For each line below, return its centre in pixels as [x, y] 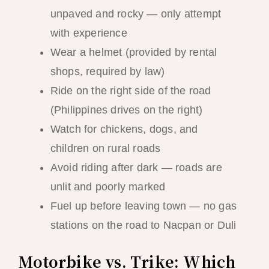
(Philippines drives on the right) [126, 110]
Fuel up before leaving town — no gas [143, 206]
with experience [89, 33]
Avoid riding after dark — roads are [136, 167]
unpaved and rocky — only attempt [136, 14]
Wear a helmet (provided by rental [134, 52]
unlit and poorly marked [108, 186]
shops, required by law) [107, 71]
